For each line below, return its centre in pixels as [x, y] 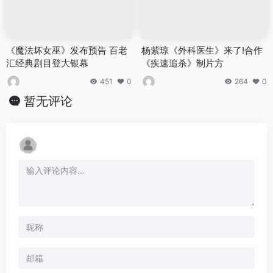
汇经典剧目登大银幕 [47, 63]
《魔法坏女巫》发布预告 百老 [67, 50]
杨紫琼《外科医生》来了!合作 [202, 50]
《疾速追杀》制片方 [183, 63]
